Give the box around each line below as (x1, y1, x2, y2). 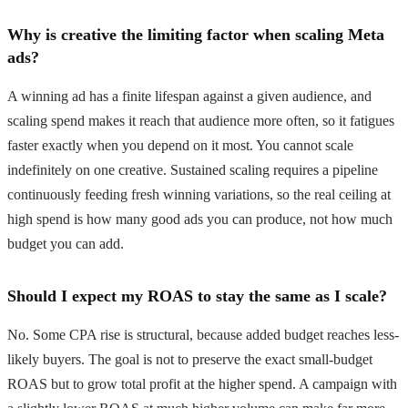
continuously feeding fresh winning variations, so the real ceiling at (7, 186, 391, 202)
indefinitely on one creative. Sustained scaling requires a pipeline (7, 161, 378, 178)
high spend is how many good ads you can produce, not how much (7, 210, 393, 227)
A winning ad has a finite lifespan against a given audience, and (7, 87, 372, 104)
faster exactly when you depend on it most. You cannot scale (7, 137, 353, 153)
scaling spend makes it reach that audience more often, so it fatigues (7, 112, 394, 128)
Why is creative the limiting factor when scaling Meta (7, 25, 384, 44)
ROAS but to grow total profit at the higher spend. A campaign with (7, 375, 397, 392)
